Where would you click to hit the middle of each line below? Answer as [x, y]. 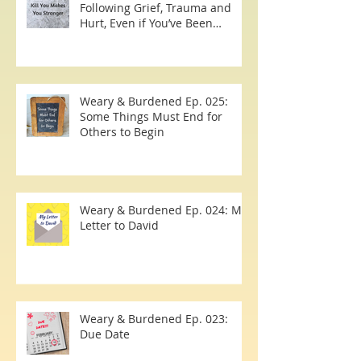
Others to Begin [122, 168]
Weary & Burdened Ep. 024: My [164, 246]
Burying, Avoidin [124, 74]
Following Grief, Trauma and [156, 44]
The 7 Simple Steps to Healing [160, 28]
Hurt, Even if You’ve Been [146, 59]
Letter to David [119, 261]
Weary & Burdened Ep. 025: [154, 137]
